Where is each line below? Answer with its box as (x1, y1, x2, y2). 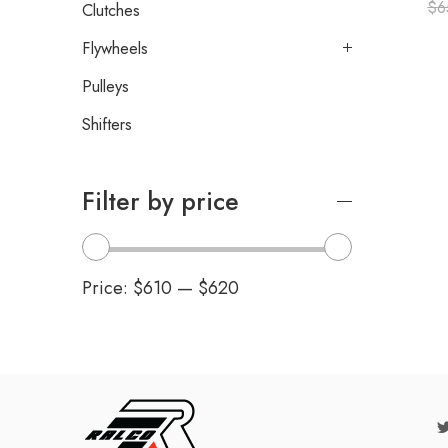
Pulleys (82, 74, 129, 99)
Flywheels (82, 36, 148, 61)
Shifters (82, 112, 132, 137)
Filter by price (82, 184, 239, 220)
